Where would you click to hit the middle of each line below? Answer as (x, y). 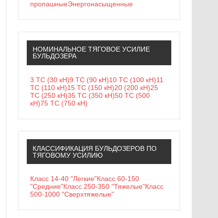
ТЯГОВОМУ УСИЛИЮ (67, 155)
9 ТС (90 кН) (90, 80)
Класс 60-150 (118, 179)
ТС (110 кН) (49, 87)
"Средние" (47, 186)
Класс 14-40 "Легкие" (64, 179)
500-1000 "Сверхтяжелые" (72, 194)
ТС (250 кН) (49, 95)
